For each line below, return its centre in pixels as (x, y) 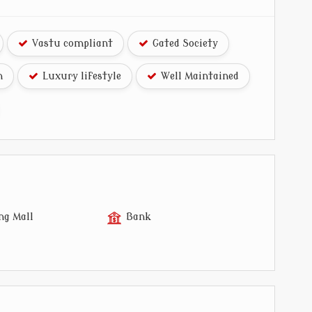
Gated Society (184, 44)
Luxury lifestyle (80, 77)
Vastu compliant (71, 44)
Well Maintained (198, 77)
